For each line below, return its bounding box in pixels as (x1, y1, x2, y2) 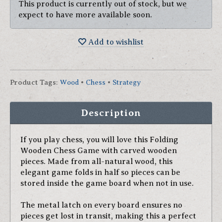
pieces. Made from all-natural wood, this (20, 157, 172, 166)
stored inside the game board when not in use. (20, 178, 194, 188)
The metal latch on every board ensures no (20, 200, 182, 210)
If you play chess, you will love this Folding (20, 135, 178, 144)
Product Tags (10, 78, 56, 86)
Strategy (112, 78, 141, 86)
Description (81, 107, 141, 118)
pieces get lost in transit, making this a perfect (20, 211, 196, 221)
